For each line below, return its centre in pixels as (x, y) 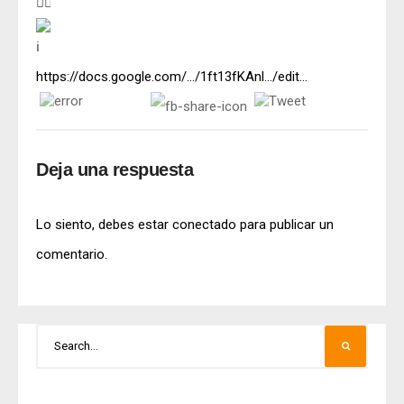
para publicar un (285, 224)
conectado (204, 224)
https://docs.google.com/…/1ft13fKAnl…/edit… (172, 77)
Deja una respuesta (115, 169)
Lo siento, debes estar (104, 224)
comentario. (72, 254)
